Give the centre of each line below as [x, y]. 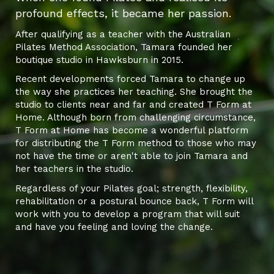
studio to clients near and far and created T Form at [133, 105]
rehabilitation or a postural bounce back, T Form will [134, 202]
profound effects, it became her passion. [125, 13]
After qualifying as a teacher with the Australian [123, 34]
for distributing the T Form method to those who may [136, 143]
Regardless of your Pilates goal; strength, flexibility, [131, 189]
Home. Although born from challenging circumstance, [135, 118]
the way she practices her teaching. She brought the [134, 92]
